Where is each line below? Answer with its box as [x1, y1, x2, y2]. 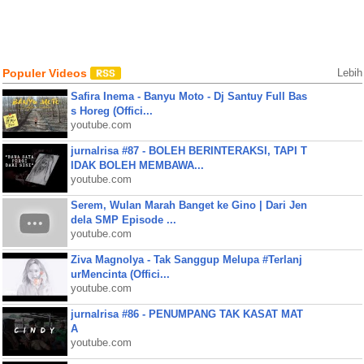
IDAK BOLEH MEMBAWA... [70, 159, 204, 171]
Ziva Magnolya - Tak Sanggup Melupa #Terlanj [70, 253, 302, 266]
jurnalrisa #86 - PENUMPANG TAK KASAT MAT [70, 308, 303, 320]
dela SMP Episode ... [70, 214, 176, 226]
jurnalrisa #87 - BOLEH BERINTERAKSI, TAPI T [70, 145, 307, 157]
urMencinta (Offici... [70, 268, 170, 280]
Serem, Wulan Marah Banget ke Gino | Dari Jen [70, 199, 307, 211]
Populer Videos [2, 67, 90, 80]
